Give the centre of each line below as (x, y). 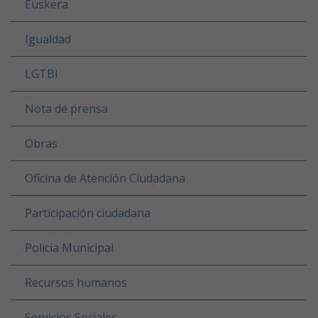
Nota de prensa (66, 108)
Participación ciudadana (88, 213)
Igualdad (48, 39)
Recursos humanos (76, 282)
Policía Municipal (69, 247)
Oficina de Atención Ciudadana (105, 178)
